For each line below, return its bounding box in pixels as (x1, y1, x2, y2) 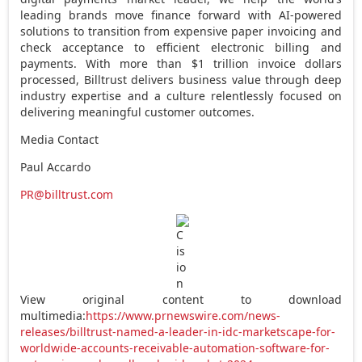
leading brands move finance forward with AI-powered (20, 6, 342, 23)
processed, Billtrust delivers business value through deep (20, 71, 342, 87)
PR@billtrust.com (20, 186, 114, 202)
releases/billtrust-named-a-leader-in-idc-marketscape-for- (20, 323, 336, 339)
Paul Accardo (20, 158, 91, 175)
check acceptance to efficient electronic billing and (20, 39, 342, 55)
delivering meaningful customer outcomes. (20, 103, 255, 120)
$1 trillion (191, 55, 249, 71)
